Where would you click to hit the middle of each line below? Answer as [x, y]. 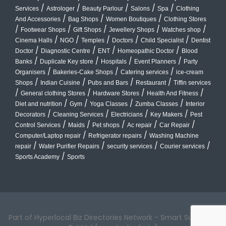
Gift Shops [87, 30]
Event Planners [155, 62]
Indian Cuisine [60, 83]
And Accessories [38, 19]
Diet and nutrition [39, 104]
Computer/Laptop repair [48, 136]
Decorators [30, 115]
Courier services [182, 147]
